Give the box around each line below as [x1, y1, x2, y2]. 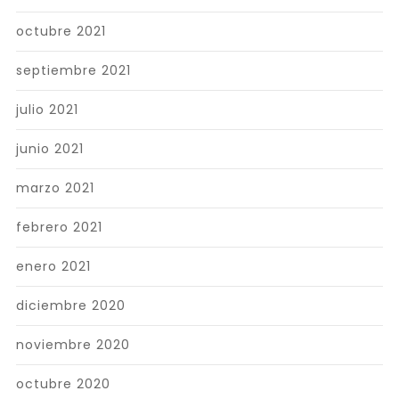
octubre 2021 [15, 21, 106, 40]
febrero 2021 [15, 217, 102, 236]
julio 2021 [15, 100, 78, 118]
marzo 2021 [15, 178, 94, 197]
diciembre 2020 [15, 296, 126, 314]
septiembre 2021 [15, 61, 131, 79]
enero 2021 [15, 256, 91, 275]
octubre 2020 [15, 374, 110, 393]
